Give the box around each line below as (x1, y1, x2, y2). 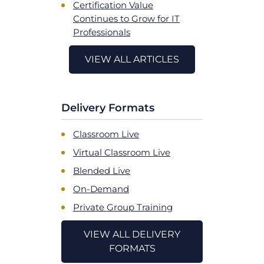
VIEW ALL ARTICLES (85, 54, 179, 65)
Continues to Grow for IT (73, 12, 180, 24)
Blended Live (73, 164, 130, 176)
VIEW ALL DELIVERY (84, 229, 180, 240)
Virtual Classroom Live (73, 146, 170, 158)
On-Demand (73, 183, 129, 194)
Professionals (73, 26, 130, 38)
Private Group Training (73, 201, 173, 213)
